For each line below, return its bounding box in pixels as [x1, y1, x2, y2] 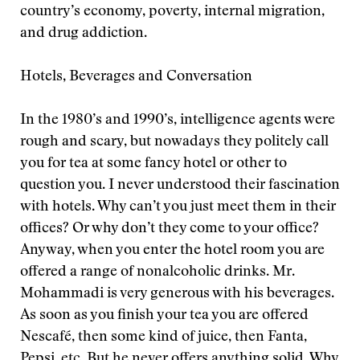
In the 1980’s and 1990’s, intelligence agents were [20, 113, 335, 128]
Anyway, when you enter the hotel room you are [20, 243, 325, 258]
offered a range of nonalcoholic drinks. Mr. [20, 265, 295, 280]
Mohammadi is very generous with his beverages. [20, 287, 334, 301]
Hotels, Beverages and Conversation [20, 70, 252, 84]
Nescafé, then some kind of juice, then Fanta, [20, 330, 307, 345]
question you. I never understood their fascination [20, 178, 340, 193]
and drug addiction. [20, 27, 147, 41]
